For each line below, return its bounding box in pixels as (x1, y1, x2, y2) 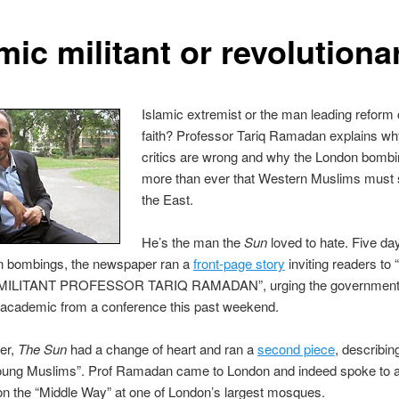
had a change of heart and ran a (66, 339, 257, 359)
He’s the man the (142, 232, 245, 252)
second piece (256, 339, 335, 359)
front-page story (192, 254, 285, 273)
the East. (142, 189, 194, 208)
